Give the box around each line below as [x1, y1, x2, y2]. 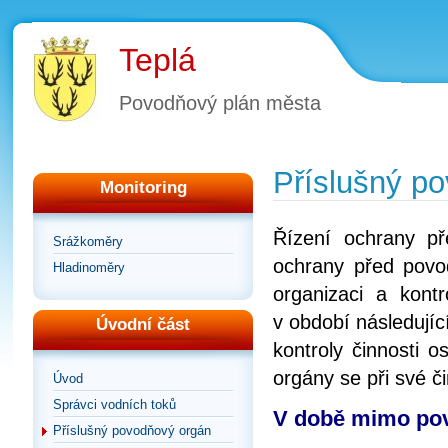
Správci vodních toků [53, 397, 176, 412]
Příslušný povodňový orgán [53, 423, 211, 438]
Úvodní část [96, 315, 190, 334]
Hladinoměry [53, 260, 125, 275]
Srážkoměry [53, 234, 123, 249]
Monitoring [99, 178, 187, 197]
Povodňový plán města [119, 91, 321, 115]
